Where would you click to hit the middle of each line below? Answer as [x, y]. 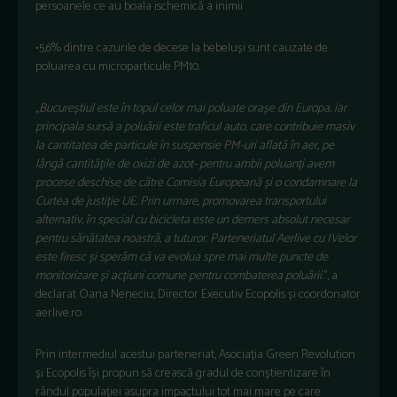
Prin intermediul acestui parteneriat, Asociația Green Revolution [195, 354]
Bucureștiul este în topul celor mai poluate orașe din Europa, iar [193, 108]
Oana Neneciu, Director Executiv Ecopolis [182, 294]
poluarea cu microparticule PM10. [118, 66]
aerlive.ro [58, 313]
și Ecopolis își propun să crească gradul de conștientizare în [183, 373]
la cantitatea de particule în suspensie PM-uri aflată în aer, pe [185, 145]
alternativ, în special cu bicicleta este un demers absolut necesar [192, 220]
